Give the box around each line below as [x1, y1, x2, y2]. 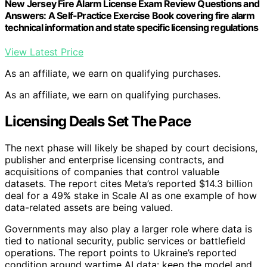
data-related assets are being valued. [5, 201, 173, 213]
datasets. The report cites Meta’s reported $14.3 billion [5, 177, 253, 190]
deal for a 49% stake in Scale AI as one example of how [5, 189, 257, 201]
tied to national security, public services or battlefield [5, 234, 246, 247]
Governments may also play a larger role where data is [5, 222, 252, 235]
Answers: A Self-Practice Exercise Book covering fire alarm [5, 9, 255, 21]
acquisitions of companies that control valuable [5, 165, 219, 178]
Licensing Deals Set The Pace [5, 112, 191, 130]
